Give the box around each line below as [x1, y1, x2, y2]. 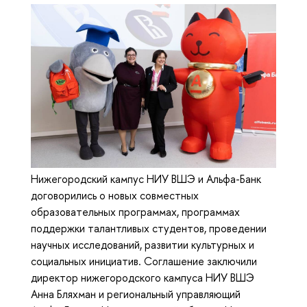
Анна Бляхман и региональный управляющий [31, 286, 241, 302]
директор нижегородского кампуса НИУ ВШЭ [31, 269, 254, 285]
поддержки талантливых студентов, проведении [31, 220, 267, 236]
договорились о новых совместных [31, 187, 199, 203]
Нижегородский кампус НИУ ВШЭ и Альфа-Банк [31, 171, 261, 186]
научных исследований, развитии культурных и [31, 236, 254, 252]
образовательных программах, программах [31, 204, 240, 219]
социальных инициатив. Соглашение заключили [31, 253, 257, 269]
